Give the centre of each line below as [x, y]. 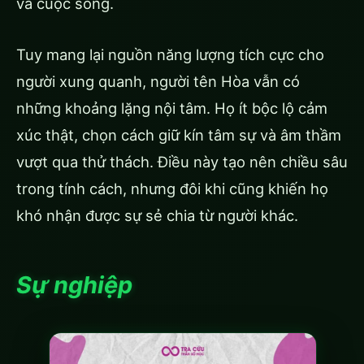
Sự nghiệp [74, 284]
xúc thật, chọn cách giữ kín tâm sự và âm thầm [179, 134]
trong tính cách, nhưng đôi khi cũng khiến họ [172, 188]
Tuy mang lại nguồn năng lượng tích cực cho [170, 54]
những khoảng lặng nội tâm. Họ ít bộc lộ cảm [172, 108]
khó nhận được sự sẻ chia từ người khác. [157, 215]
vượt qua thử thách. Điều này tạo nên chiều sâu [182, 161]
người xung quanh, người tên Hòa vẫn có [158, 81]
